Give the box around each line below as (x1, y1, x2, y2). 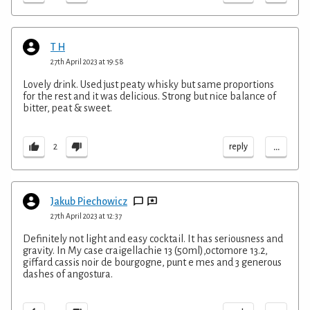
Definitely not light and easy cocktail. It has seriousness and (23, 232, 283, 244)
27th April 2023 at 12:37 (51, 211, 122, 220)
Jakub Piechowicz (51, 195, 127, 207)
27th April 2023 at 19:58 (51, 57, 124, 66)
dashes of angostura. (23, 268, 113, 280)
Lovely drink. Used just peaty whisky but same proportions (23, 78, 274, 90)
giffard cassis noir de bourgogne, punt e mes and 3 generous (23, 256, 282, 268)
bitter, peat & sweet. (23, 102, 112, 113)
